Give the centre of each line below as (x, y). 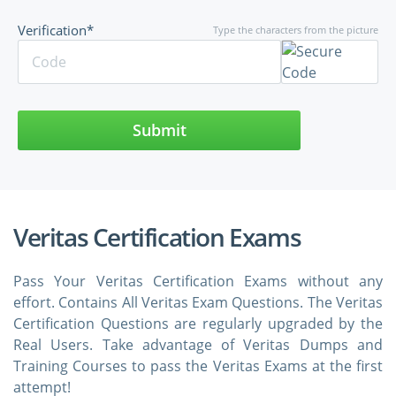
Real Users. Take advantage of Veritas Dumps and (198, 345)
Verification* (56, 30)
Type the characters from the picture (296, 30)
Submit (159, 130)
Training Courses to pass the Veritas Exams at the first (198, 366)
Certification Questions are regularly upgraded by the (198, 324)
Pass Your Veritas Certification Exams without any (198, 281)
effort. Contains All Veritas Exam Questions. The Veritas (198, 302)
